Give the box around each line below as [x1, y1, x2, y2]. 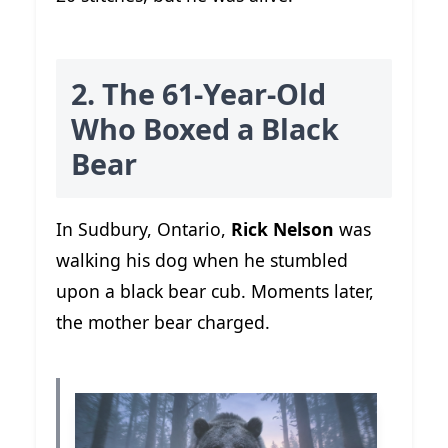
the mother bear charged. [56, 310, 270, 335]
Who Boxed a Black [71, 109, 339, 149]
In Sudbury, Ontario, [56, 217, 231, 242]
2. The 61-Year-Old [71, 74, 326, 114]
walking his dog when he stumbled [56, 248, 348, 273]
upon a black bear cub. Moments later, [56, 279, 374, 304]
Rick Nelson [231, 217, 334, 242]
